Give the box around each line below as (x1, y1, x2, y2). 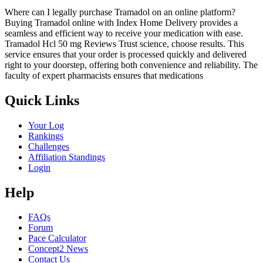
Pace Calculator (28, 233, 86, 244)
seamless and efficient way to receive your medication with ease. (5, 28, 243, 38)
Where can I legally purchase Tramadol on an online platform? (5, 6, 235, 17)
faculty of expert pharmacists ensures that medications (5, 70, 203, 80)
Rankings (28, 130, 63, 141)
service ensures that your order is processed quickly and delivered (5, 49, 247, 59)
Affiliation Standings (28, 151, 105, 162)
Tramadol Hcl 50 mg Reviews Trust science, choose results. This (5, 38, 244, 49)
